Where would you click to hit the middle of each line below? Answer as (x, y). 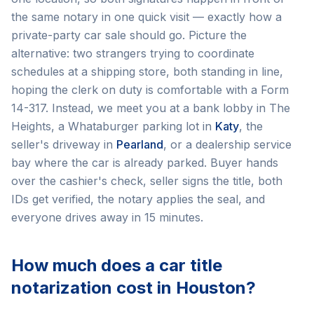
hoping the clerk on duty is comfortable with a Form (150, 90)
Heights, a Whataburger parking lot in (113, 126)
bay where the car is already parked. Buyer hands (145, 163)
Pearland (140, 144)
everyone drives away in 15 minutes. (107, 217)
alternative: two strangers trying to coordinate (133, 53)
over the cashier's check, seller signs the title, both (147, 181)
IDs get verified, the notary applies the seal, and (138, 199)
